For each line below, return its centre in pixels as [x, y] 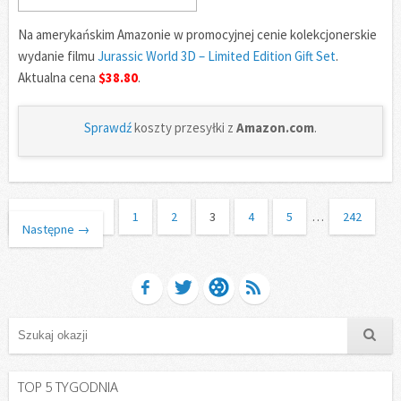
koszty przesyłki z [184, 127]
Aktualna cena [57, 78]
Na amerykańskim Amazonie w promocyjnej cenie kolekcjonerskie [197, 35]
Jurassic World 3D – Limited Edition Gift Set [217, 56]
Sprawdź [108, 127]
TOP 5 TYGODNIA [68, 386]
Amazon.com [275, 127]
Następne [48, 229]
